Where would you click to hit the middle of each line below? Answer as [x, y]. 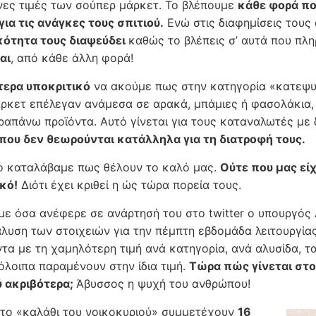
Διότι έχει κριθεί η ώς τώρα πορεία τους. [129, 185]
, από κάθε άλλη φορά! [72, 58]
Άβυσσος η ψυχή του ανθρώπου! [163, 284]
